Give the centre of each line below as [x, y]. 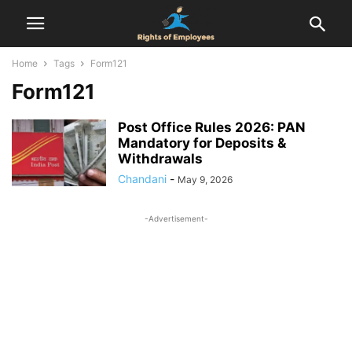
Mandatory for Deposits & [202, 143]
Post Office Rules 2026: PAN [212, 127]
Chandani [142, 179]
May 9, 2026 [205, 180]
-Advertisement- [176, 218]
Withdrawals [160, 159]
